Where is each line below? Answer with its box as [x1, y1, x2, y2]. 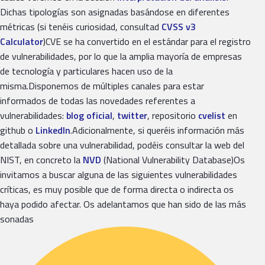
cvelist [198, 108, 225, 122]
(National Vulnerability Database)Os [101, 152, 245, 167]
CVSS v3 [161, 19, 196, 34]
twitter [117, 108, 147, 122]
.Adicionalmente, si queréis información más [70, 122, 244, 137]
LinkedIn [35, 122, 70, 137]
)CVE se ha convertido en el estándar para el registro [43, 34, 251, 49]
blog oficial [66, 108, 112, 122]
